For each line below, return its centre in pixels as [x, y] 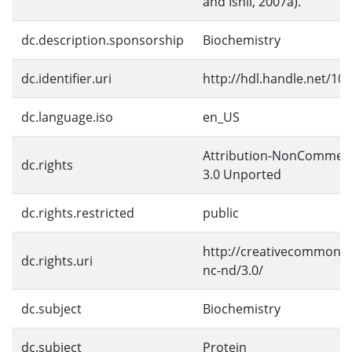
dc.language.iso [67, 117]
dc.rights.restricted [78, 213]
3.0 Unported [242, 174]
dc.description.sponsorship [103, 40]
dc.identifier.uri [66, 79]
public [221, 213]
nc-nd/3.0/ [233, 270]
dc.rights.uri [57, 261]
